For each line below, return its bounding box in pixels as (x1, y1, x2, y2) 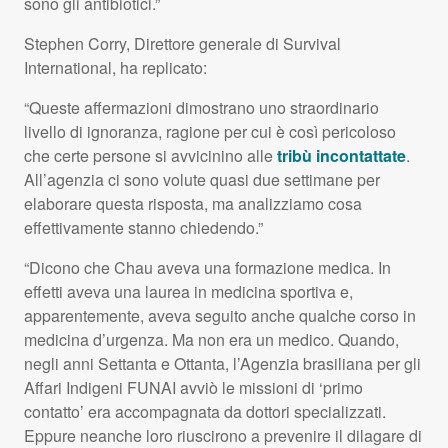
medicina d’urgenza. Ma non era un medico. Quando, (24, 327, 399, 351)
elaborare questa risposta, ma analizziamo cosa (24, 191, 362, 215)
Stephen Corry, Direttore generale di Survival (24, 31, 341, 55)
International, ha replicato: (24, 55, 207, 79)
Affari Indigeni (24, 375, 127, 399)
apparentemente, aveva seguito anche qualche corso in (24, 303, 416, 327)
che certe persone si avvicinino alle (24, 143, 277, 167)
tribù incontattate (277, 143, 406, 167)
